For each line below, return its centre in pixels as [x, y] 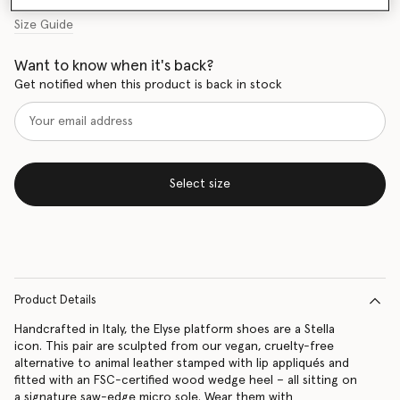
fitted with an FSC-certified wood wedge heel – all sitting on [186, 380]
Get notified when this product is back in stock [148, 85]
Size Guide [44, 25]
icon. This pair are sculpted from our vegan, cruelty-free [174, 346]
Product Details [55, 300]
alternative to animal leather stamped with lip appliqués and [182, 363]
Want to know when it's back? [114, 67]
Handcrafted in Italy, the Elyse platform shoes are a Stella [175, 329]
